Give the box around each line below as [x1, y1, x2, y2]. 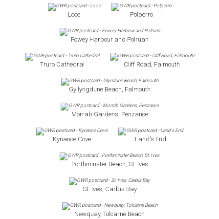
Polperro [130, 11, 153, 18]
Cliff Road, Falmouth [124, 61, 180, 68]
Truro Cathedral [40, 61, 85, 68]
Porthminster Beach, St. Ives [71, 160, 148, 168]
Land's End [135, 135, 166, 143]
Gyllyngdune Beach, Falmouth [68, 86, 151, 93]
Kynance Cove [52, 135, 91, 143]
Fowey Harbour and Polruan [70, 36, 149, 43]
